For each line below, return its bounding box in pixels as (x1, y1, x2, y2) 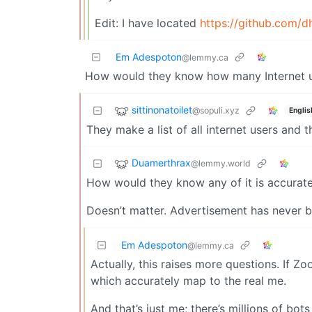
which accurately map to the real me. (91, 274, 286, 288)
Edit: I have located (95, 16, 200, 31)
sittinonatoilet (132, 104, 192, 116)
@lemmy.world (191, 158, 251, 169)
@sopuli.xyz (192, 105, 240, 116)
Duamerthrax (132, 157, 191, 169)
